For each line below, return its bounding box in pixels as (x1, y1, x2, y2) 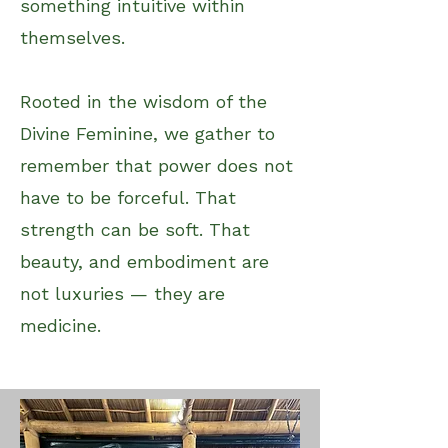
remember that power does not (20, 154, 293, 176)
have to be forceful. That (20, 186, 236, 208)
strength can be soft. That (20, 218, 250, 240)
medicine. (20, 314, 101, 336)
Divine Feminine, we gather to (20, 122, 275, 144)
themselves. (20, 26, 125, 48)
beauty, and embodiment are (20, 250, 269, 272)
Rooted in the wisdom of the (20, 90, 267, 112)
